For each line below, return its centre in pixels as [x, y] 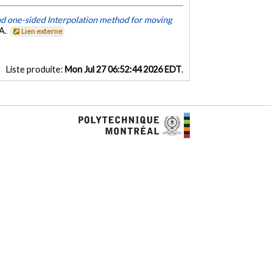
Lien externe [42, 31]
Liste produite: [35, 70]
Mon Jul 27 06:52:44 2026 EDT [123, 70]
